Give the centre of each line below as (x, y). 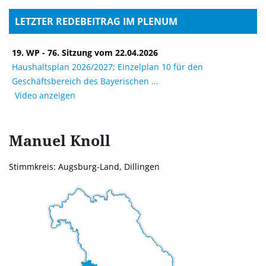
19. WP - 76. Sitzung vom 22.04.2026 (85, 53)
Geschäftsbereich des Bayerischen (85, 81)
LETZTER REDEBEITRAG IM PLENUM (96, 21)
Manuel (39, 140)
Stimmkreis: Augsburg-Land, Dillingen (84, 167)
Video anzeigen (45, 95)
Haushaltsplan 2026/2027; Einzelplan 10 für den (107, 67)
